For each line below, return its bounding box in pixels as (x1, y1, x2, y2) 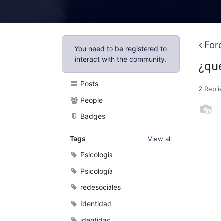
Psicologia (78, 150, 113, 159)
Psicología (78, 167, 113, 175)
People (78, 96, 103, 104)
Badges (78, 112, 105, 120)
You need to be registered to (74, 44, 167, 53)
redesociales (78, 183, 121, 191)
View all (148, 135, 172, 143)
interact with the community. (74, 55, 167, 63)
